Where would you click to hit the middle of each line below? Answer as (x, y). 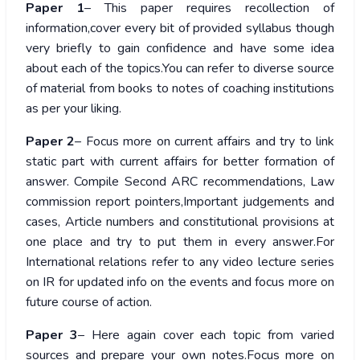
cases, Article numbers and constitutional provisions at (180, 222)
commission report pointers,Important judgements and (180, 202)
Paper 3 (52, 335)
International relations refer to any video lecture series (180, 262)
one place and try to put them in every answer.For (180, 242)
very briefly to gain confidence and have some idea (180, 49)
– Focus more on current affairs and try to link (205, 142)
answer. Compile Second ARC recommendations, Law (180, 182)
